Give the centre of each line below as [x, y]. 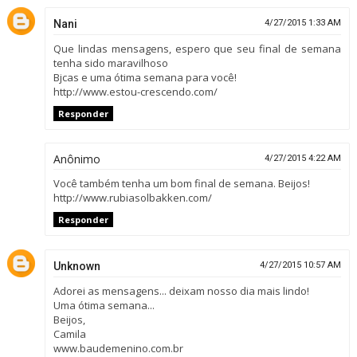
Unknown [76, 266]
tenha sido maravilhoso [110, 63]
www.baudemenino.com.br [118, 348]
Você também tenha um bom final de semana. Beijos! [181, 184]
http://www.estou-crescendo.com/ [135, 91]
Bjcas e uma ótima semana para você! [145, 77]
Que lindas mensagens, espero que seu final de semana [197, 48]
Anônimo [76, 159]
